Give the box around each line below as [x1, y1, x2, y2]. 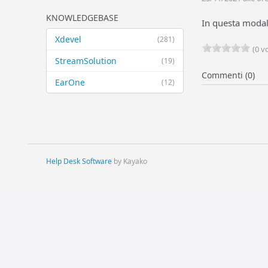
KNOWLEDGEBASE [46, 12, 118, 23]
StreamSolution [55, 55, 117, 66]
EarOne [55, 77, 85, 88]
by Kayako [112, 156, 147, 166]
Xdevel [55, 33, 81, 45]
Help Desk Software [46, 156, 112, 166]
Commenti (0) [202, 69, 255, 81]
